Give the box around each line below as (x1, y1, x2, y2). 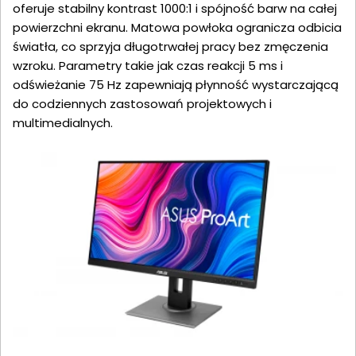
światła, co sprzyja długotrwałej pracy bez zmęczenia (13, 38, 328, 55)
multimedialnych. (13, 114, 113, 131)
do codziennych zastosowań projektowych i (13, 95, 272, 112)
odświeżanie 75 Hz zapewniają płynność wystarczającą (13, 76, 339, 93)
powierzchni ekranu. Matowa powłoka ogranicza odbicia (13, 19, 342, 36)
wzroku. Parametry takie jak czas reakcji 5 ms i (13, 57, 283, 74)
